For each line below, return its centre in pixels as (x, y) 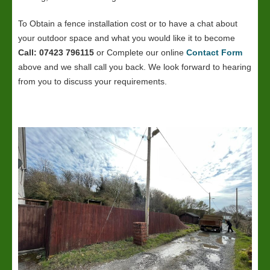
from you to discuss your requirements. (93, 81)
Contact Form (214, 52)
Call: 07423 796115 (56, 52)
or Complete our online (140, 52)
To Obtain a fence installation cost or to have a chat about (128, 24)
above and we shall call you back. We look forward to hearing (135, 67)
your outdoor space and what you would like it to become (127, 38)
